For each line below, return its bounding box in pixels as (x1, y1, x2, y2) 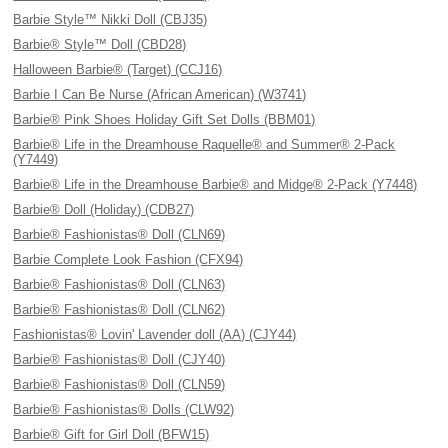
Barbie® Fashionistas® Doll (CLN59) (13, 377, 226, 392)
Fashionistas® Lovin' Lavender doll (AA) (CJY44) (13, 327, 297, 342)
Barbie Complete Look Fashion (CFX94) (13, 252, 244, 267)
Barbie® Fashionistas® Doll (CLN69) (13, 227, 226, 242)
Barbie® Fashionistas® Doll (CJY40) (13, 352, 226, 367)
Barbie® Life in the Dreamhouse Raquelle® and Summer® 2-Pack (13, 137, 396, 152)
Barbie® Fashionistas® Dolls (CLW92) (13, 402, 235, 417)
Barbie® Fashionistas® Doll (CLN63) (13, 277, 226, 292)
